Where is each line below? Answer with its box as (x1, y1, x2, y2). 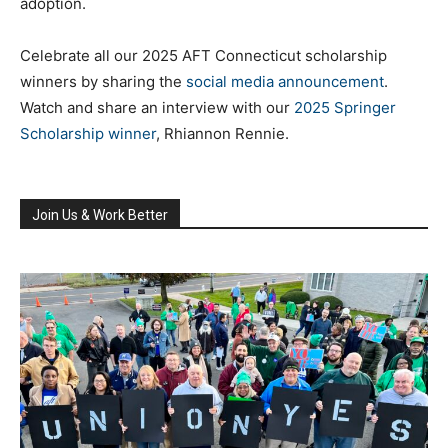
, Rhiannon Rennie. (156, 123, 289, 143)
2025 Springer (294, 97, 396, 117)
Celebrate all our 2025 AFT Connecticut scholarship (20, 45, 387, 65)
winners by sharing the (20, 71, 186, 91)
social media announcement (186, 71, 384, 91)
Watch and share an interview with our (20, 97, 294, 117)
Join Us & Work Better (32, 206, 168, 223)
